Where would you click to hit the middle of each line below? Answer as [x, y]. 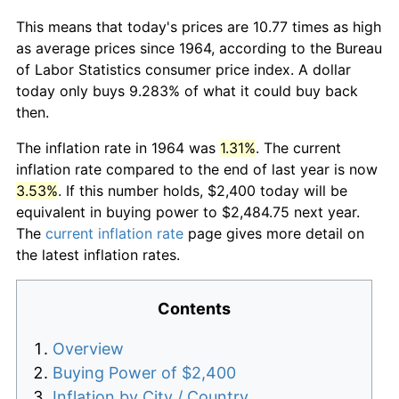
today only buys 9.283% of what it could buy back [187, 90]
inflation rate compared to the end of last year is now [197, 169]
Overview [88, 348]
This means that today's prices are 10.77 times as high [199, 26]
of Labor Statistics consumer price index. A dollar [183, 69]
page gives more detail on [274, 233]
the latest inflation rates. [98, 254]
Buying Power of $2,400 [144, 372]
